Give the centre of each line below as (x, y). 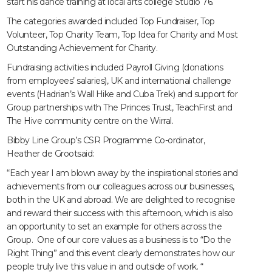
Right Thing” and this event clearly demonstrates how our (121, 253)
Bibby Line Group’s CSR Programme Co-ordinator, (108, 141)
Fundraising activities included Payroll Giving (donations (115, 68)
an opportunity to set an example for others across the (114, 227)
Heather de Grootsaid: (50, 154)
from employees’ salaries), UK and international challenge (119, 81)
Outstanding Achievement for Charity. (82, 48)
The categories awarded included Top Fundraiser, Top (111, 22)
